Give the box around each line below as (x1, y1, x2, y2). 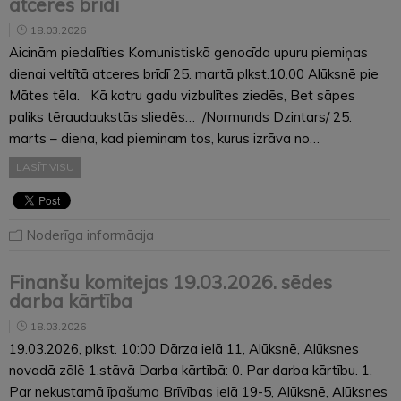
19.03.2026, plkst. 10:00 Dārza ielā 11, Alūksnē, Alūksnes (9, 339, 359, 357)
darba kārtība (9, 288, 132, 312)
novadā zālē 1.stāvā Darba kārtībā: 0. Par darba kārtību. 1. (9, 361, 372, 379)
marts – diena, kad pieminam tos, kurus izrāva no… (9, 129, 320, 147)
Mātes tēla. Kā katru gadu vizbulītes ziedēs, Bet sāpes (9, 86, 355, 104)
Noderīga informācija (26, 226, 154, 243)
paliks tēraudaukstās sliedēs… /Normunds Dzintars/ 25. (9, 107, 352, 125)
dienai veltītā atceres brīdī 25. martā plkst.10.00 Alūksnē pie (9, 64, 379, 82)
